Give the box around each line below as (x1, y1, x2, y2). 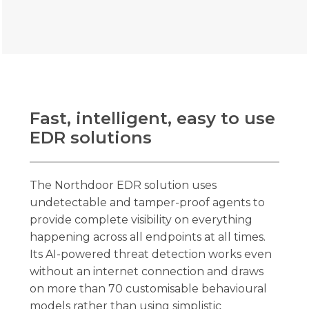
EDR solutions (30, 127, 152, 148)
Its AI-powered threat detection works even (30, 247, 272, 261)
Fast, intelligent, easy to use (30, 108, 276, 128)
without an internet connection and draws (30, 264, 264, 278)
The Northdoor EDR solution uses (30, 178, 217, 192)
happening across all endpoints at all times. (30, 230, 266, 243)
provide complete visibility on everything (30, 212, 253, 226)
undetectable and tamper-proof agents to (30, 195, 266, 209)
